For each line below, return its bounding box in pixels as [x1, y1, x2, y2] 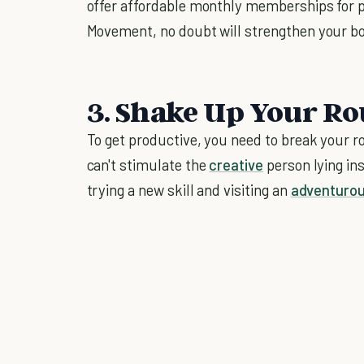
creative [209, 154, 263, 174]
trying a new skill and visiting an [86, 180, 291, 199]
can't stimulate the [86, 154, 210, 174]
